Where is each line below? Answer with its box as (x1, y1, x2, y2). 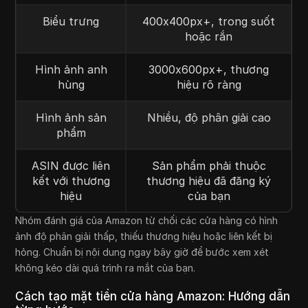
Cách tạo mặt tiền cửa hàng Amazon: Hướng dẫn (15, 289, 291, 303)
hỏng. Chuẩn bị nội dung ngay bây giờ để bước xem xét (15, 246, 269, 258)
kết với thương (32, 174, 110, 188)
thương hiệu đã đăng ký (146, 174, 272, 188)
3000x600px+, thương (148, 63, 269, 76)
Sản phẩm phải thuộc (151, 159, 266, 173)
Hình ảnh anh (34, 63, 107, 76)
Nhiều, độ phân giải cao (146, 111, 271, 124)
